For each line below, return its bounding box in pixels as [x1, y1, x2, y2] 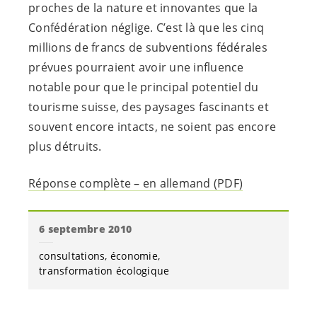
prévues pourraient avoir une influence [28, 59, 244, 76]
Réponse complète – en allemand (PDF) [28, 175, 243, 192]
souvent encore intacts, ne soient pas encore [28, 119, 276, 135]
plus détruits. [28, 139, 102, 155]
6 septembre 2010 [39, 222, 132, 236]
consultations [39, 249, 105, 263]
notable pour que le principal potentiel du [28, 79, 259, 96]
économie [110, 249, 158, 263]
